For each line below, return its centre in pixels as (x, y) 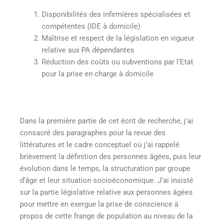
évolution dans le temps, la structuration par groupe (105, 169)
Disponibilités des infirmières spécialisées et (116, 14)
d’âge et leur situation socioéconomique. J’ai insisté (107, 181)
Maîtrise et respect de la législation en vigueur (118, 38)
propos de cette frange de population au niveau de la (106, 216)
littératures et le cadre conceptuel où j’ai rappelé (100, 145)
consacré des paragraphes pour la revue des (93, 133)
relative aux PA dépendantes (88, 50)
